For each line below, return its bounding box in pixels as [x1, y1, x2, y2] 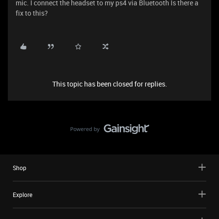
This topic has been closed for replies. [52, 79, 167, 88]
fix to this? [16, 8, 48, 18]
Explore [13, 191, 32, 198]
